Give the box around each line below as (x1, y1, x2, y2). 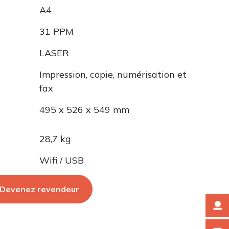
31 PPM (39, 26, 74, 38)
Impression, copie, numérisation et (39, 68, 187, 81)
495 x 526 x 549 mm (39, 104, 129, 116)
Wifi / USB (39, 154, 84, 167)
